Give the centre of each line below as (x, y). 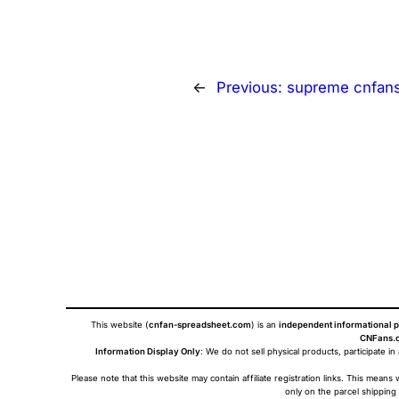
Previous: (252, 87)
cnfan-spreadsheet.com (200, 325)
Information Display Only (148, 352)
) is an (265, 325)
